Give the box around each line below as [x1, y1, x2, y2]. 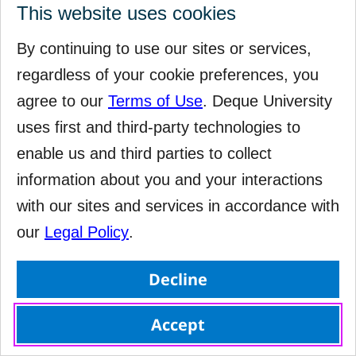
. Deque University [203, 92, 332, 110]
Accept [151, 314, 205, 335]
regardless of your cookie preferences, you [17, 66, 319, 83]
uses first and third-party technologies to [17, 118, 300, 136]
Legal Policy [44, 223, 129, 241]
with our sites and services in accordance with [17, 197, 339, 215]
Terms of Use [108, 92, 203, 110]
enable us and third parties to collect [17, 145, 272, 162]
